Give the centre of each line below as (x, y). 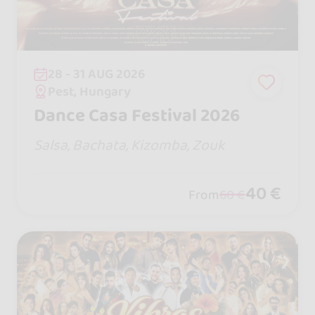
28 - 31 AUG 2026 (97, 73)
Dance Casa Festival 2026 (136, 116)
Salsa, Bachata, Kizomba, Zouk (129, 145)
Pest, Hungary (90, 91)
